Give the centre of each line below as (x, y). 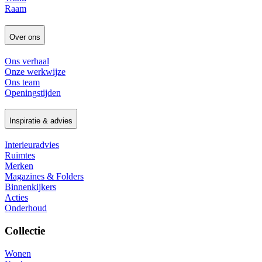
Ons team (22, 82)
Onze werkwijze (35, 71)
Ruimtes (20, 156)
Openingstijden (33, 92)
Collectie (25, 230)
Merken (19, 166)
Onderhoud (26, 208)
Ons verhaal (27, 61)
